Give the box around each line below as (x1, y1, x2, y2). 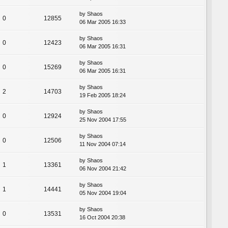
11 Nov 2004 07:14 (79, 140, 126, 147)
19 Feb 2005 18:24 (79, 92, 126, 98)
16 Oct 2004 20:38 (79, 214, 125, 220)
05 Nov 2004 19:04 (79, 189, 126, 196)
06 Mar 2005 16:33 (79, 18, 126, 25)
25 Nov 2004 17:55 (79, 116, 126, 123)
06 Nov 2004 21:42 (79, 165, 126, 172)
